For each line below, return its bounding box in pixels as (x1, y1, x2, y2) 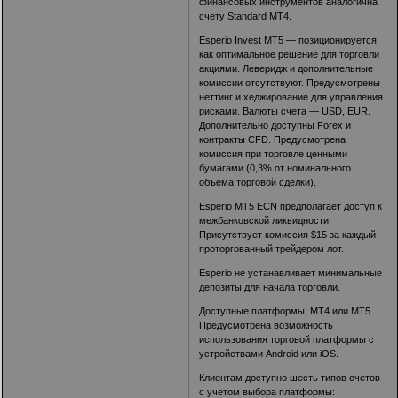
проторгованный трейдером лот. (199, 243, 345, 255)
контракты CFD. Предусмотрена (199, 134, 346, 146)
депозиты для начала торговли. (199, 282, 341, 293)
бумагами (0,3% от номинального (199, 163, 352, 174)
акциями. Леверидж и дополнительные (199, 63, 374, 75)
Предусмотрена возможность (199, 320, 334, 331)
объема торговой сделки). (199, 177, 317, 188)
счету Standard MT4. (199, 11, 292, 22)
